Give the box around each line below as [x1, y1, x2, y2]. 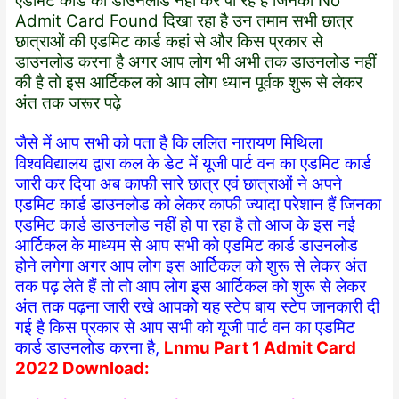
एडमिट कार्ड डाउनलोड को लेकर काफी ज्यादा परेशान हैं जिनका [15, 193, 382, 215]
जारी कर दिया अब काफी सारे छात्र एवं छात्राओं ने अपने [15, 173, 343, 194]
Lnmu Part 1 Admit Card [164, 337, 357, 358]
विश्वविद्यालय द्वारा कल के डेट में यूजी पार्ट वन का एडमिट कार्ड [15, 152, 372, 174]
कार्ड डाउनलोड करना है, [15, 337, 160, 358]
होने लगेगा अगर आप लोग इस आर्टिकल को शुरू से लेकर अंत [15, 255, 368, 276]
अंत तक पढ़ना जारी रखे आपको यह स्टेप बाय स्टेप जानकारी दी [15, 296, 380, 317]
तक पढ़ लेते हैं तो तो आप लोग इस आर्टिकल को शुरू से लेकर [15, 275, 367, 297]
